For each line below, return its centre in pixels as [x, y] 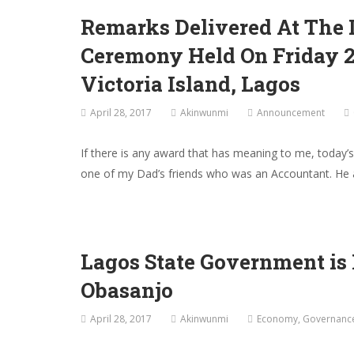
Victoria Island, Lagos [190, 84]
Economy [277, 319]
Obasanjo [127, 290]
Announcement [291, 113]
